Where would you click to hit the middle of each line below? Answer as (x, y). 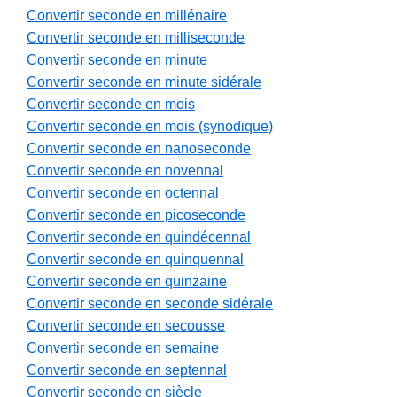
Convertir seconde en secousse (126, 326)
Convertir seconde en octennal (123, 193)
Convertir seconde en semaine (123, 348)
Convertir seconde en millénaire (127, 16)
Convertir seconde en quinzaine (127, 282)
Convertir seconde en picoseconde (136, 215)
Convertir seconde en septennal (127, 370)
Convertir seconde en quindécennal (139, 237)
